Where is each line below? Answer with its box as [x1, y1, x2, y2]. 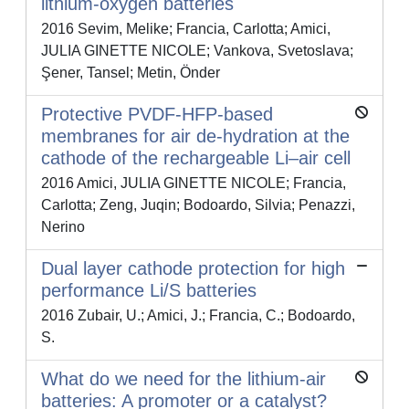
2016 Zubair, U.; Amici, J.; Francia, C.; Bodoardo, [41, 308, 355, 324]
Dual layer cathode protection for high [41, 258, 345, 279]
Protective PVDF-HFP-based [41, 104, 273, 125]
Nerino [41, 219, 85, 236]
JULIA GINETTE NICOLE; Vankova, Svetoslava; [41, 43, 353, 59]
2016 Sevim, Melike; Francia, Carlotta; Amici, [41, 21, 330, 37]
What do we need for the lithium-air [41, 369, 326, 390]
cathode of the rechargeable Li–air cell [41, 148, 351, 169]
